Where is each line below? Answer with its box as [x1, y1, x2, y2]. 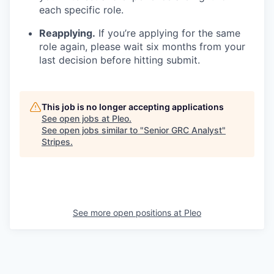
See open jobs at [42, 113, 112, 124]
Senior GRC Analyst [144, 124, 222, 135]
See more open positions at [73, 207, 184, 218]
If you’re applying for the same [95, 26, 240, 39]
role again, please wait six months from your [39, 40, 245, 53]
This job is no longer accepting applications [42, 101, 224, 112]
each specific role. [39, 3, 124, 16]
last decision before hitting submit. [39, 53, 200, 66]
